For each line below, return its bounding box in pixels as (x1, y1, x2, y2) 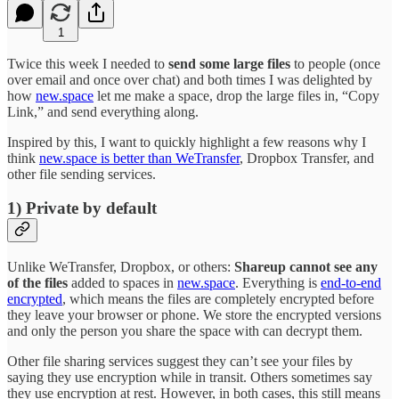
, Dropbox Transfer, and (240, 150, 374, 166)
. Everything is (235, 274, 321, 290)
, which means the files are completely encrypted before (62, 290, 374, 306)
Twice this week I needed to (7, 55, 168, 71)
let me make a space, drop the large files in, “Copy (94, 87, 379, 103)
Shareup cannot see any (234, 258, 378, 274)
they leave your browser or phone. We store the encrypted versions (7, 306, 381, 322)
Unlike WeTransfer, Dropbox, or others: (7, 258, 234, 274)
